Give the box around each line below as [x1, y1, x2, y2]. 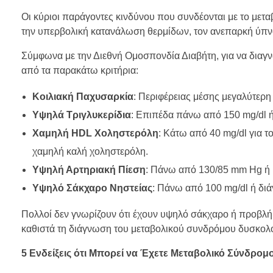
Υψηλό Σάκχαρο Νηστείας [32, 183, 152, 194]
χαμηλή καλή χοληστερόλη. [32, 146, 148, 157]
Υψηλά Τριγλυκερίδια [32, 110, 131, 121]
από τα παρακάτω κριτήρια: [21, 65, 138, 76]
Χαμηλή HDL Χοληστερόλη [32, 128, 158, 139]
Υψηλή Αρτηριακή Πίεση [32, 165, 146, 175]
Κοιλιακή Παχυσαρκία [32, 91, 133, 102]
